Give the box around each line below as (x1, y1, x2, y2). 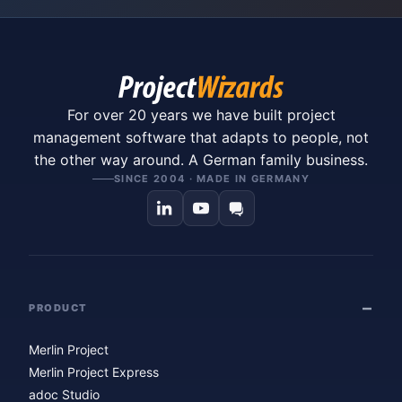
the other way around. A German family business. (34, 151, 368, 169)
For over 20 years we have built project (66, 106, 336, 124)
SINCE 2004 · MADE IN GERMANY (114, 172, 310, 185)
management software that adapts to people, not (33, 128, 369, 146)
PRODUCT (29, 301, 88, 314)
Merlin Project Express (29, 364, 159, 380)
